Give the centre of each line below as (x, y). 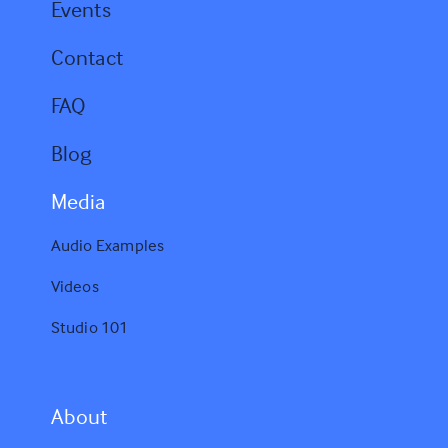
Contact (87, 56)
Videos (74, 286)
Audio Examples (107, 245)
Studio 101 (89, 327)
